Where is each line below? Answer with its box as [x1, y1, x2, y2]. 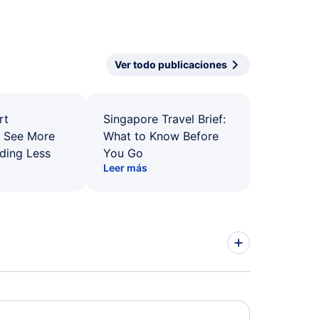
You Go [103, 146, 143, 160]
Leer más [103, 162, 147, 174]
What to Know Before [103, 129, 219, 143]
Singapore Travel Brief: [103, 112, 226, 126]
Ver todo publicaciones [115, 58, 227, 70]
